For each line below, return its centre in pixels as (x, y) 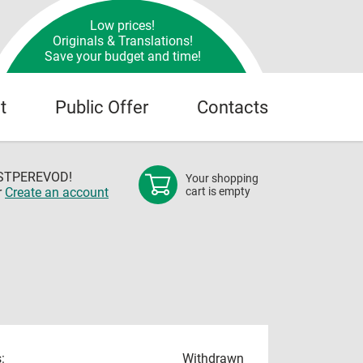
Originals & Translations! (122, 41)
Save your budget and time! (122, 56)
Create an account (57, 192)
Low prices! (122, 25)
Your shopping (222, 178)
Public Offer (102, 107)
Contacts (233, 107)
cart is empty (218, 191)
